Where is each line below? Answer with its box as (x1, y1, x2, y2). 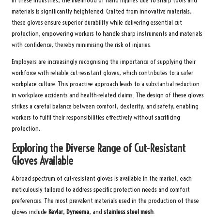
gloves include (12, 207, 48, 216)
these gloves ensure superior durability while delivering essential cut (12, 18, 182, 27)
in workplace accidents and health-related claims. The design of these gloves (12, 91, 204, 99)
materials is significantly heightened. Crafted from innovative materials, (12, 7, 192, 15)
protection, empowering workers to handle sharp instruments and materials (12, 29, 202, 38)
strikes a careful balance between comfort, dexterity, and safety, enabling (12, 102, 199, 110)
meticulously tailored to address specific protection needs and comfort (12, 185, 190, 194)
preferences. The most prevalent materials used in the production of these (12, 196, 199, 205)
